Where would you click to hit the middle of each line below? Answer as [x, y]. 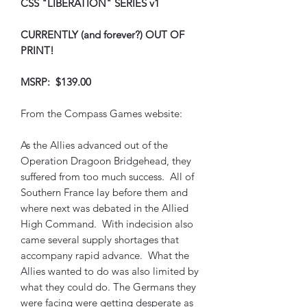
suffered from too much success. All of [107, 176]
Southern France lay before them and [104, 192]
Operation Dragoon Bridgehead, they [106, 161]
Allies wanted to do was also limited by [110, 271]
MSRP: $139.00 [56, 82]
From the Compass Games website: [101, 113]
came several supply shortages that [100, 240]
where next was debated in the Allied [105, 208]
